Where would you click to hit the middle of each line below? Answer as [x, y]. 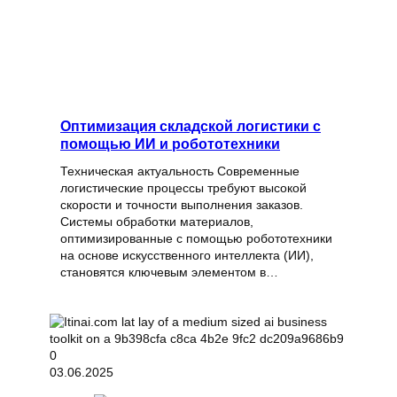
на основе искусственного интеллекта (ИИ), [187, 256]
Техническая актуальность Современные [180, 171]
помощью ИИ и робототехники [170, 144]
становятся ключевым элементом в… [169, 272]
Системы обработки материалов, [157, 222]
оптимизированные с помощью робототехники [196, 239]
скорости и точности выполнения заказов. [182, 205]
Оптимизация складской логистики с [191, 126]
